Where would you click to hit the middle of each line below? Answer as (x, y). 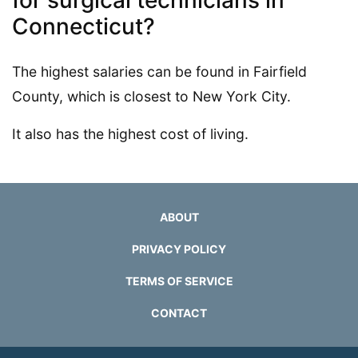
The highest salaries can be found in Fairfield (159, 71)
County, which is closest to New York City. (151, 96)
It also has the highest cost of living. (130, 133)
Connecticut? (84, 26)
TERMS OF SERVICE (179, 280)
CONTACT (179, 312)
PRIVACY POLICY (179, 249)
